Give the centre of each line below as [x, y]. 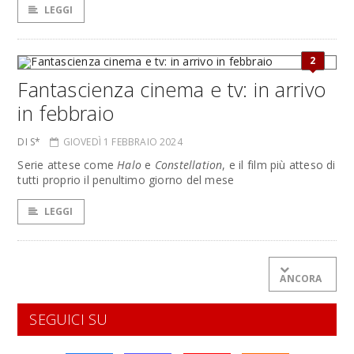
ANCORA [301, 279]
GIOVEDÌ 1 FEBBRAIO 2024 [122, 142]
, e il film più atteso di [279, 165]
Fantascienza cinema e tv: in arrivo [172, 89]
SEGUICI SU [69, 319]
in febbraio [66, 113]
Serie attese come [68, 165]
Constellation [188, 165]
